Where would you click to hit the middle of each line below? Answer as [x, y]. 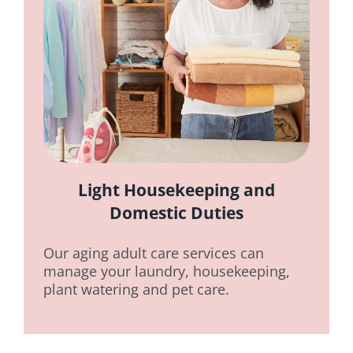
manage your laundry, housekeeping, [166, 271]
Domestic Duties [176, 213]
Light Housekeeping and [176, 190]
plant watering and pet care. [136, 290]
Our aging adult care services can [153, 253]
